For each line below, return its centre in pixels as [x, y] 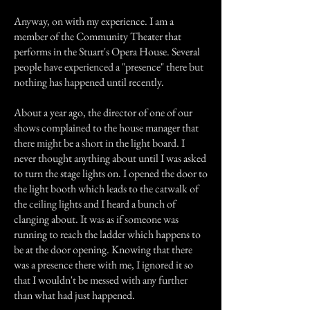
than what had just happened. [74, 295]
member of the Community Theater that [98, 36]
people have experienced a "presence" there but [109, 67]
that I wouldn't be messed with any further [101, 280]
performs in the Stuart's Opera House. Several [107, 52]
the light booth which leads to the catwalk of [106, 189]
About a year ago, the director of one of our [103, 112]
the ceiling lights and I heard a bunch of [95, 204]
